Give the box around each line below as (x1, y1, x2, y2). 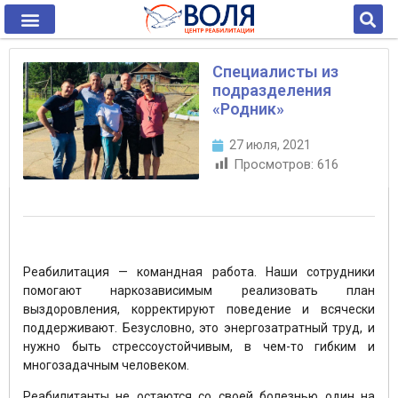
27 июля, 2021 (229, 138, 311, 152)
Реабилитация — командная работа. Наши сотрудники (23, 265, 375, 280)
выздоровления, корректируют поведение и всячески (23, 302, 375, 317)
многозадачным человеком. (23, 358, 189, 373)
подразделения (212, 81, 331, 99)
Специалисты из (212, 62, 338, 81)
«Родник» (212, 99, 284, 118)
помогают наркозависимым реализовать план (23, 283, 375, 298)
